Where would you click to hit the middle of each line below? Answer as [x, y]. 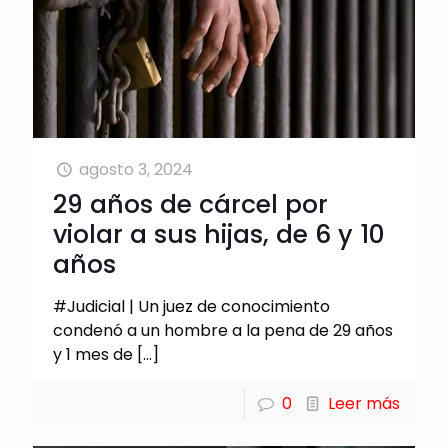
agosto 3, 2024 [136, 170]
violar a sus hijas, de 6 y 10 [219, 235]
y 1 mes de [93, 355]
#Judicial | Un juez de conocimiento [191, 307]
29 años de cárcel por [190, 205]
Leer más [364, 404]
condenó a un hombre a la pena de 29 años [223, 331]
